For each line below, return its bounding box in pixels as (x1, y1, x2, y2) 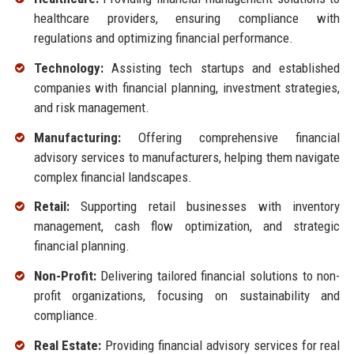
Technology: (33, 59, 104, 76)
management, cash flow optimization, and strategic (33, 218, 341, 235)
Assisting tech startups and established (103, 59, 341, 76)
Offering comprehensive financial (120, 129, 341, 145)
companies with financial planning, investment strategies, (33, 79, 341, 96)
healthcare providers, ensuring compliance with (33, 10, 341, 27)
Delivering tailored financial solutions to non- (96, 268, 341, 284)
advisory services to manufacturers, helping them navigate (33, 149, 341, 165)
